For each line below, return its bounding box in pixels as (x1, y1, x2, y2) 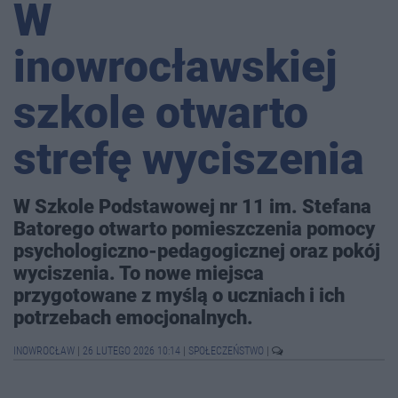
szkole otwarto (13, 87, 308, 139)
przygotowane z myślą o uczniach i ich (13, 283, 345, 307)
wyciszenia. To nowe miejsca (13, 261, 264, 285)
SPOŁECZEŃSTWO (188, 345, 267, 358)
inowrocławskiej (13, 41, 338, 93)
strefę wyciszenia (13, 133, 364, 186)
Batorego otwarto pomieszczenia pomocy (13, 217, 375, 241)
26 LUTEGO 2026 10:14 (83, 345, 180, 358)
